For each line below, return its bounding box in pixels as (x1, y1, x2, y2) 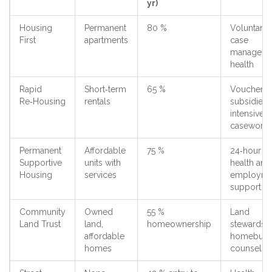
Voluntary (230, 23, 268, 33)
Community (19, 207, 66, 217)
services (84, 170, 117, 180)
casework (230, 121, 268, 131)
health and (230, 158, 271, 168)
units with (84, 158, 121, 168)
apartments (84, 35, 128, 46)
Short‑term (84, 84, 126, 95)
